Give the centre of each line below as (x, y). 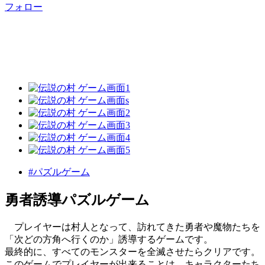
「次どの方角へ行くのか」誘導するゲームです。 (109, 240)
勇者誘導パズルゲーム (77, 200)
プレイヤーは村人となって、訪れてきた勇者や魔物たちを (132, 227)
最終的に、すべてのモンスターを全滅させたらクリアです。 (132, 252)
